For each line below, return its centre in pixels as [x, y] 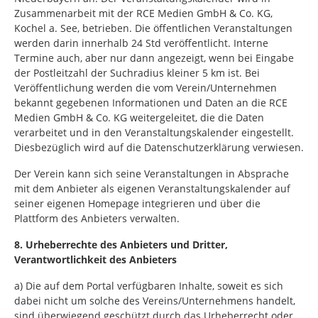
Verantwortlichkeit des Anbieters [95, 259]
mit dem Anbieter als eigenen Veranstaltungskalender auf [152, 188]
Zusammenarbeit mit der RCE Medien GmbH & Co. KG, [143, 13]
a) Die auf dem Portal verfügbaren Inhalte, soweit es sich [149, 286]
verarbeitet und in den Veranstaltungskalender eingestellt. [154, 132]
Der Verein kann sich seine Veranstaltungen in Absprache [152, 174]
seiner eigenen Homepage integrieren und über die [137, 203]
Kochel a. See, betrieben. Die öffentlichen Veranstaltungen [153, 28]
